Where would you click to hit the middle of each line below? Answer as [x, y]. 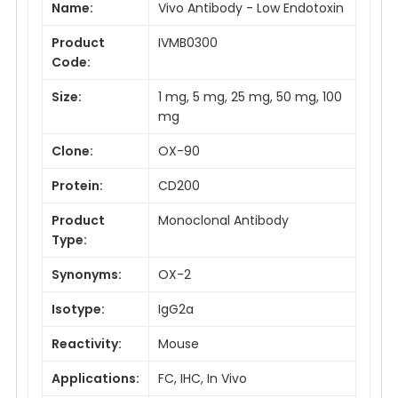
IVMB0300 [188, 42]
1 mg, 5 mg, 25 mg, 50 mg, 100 [250, 96]
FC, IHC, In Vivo [203, 378]
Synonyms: [87, 274]
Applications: [96, 378]
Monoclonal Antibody [223, 220]
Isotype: [78, 309]
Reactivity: [87, 343]
